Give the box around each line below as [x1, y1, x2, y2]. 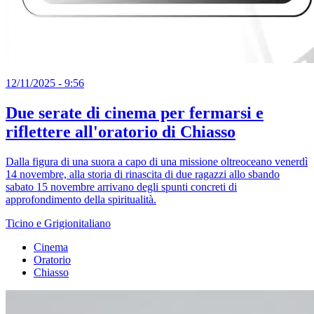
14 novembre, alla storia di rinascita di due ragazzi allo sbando [6, 168, 280, 180]
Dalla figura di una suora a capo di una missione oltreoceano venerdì [6, 155, 308, 168]
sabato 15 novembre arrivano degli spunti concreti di [6, 180, 237, 193]
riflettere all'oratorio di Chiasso [6, 123, 235, 142]
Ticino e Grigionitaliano [6, 217, 111, 229]
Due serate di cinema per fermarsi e [6, 104, 264, 123]
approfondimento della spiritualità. [6, 193, 156, 205]
